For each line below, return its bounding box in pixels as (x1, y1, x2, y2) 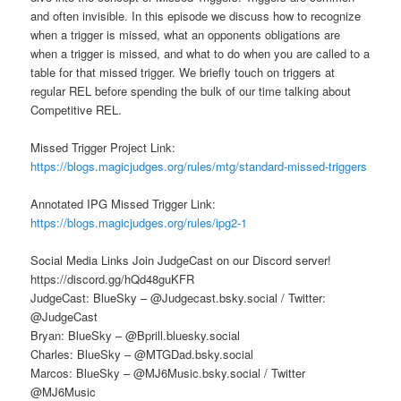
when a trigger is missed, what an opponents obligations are (30, 25, 341, 43)
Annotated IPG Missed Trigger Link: (30, 195, 217, 212)
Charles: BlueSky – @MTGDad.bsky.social (30, 346, 254, 363)
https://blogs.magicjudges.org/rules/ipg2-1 (30, 214, 248, 231)
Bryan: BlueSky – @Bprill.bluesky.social (30, 327, 241, 345)
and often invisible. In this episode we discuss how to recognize (30, 6, 362, 24)
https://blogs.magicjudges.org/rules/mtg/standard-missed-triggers (30, 157, 368, 175)
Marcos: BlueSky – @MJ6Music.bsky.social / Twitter (30, 364, 306, 382)
